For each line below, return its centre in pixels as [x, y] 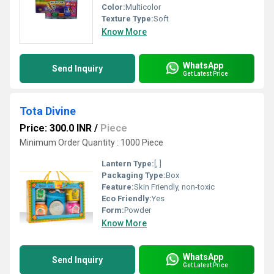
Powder [138, 210]
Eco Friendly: [127, 198]
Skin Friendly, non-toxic [174, 187]
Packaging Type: [134, 175]
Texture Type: [128, 19]
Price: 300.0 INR [56, 128]
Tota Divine [48, 111]
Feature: [118, 187]
